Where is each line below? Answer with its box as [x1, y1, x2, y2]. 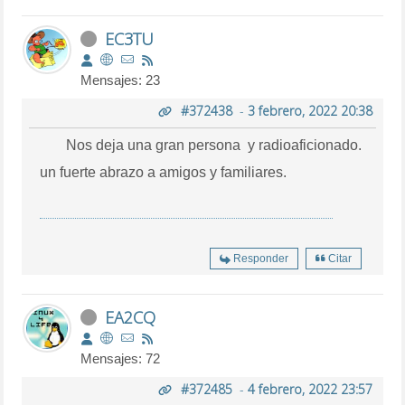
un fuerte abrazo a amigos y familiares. [40, 164, 287, 180]
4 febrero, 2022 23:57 [247, 380, 372, 398]
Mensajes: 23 [80, 71, 161, 88]
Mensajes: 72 [80, 350, 161, 366]
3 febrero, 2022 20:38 [247, 101, 372, 119]
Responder [232, 251, 288, 265]
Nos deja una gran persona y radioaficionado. [65, 137, 365, 153]
